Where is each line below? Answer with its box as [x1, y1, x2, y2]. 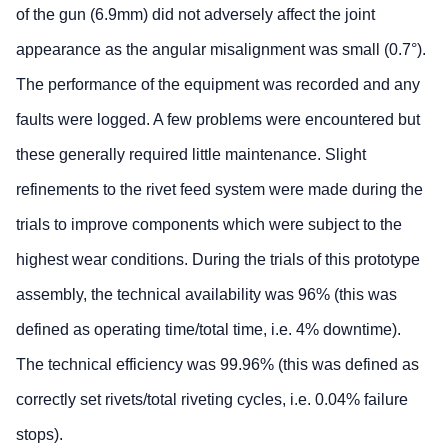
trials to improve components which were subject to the [16, 215, 402, 233]
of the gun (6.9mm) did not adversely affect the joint [16, 5, 375, 23]
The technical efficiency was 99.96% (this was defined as [16, 355, 419, 373]
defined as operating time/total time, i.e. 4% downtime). [16, 320, 401, 338]
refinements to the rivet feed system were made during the [16, 180, 423, 198]
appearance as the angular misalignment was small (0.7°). [16, 40, 426, 58]
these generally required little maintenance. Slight [16, 145, 366, 163]
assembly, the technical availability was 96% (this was [16, 285, 397, 303]
